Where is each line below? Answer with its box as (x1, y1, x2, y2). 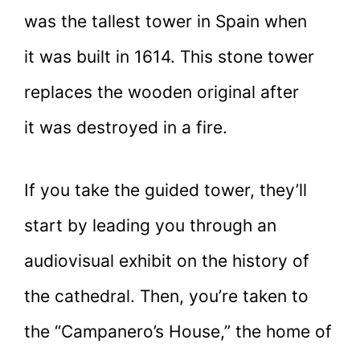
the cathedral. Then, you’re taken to (24, 285, 309, 306)
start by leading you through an (24, 215, 276, 235)
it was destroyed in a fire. (24, 117, 227, 138)
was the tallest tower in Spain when (24, 11, 307, 32)
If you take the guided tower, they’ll (24, 179, 307, 200)
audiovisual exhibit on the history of (24, 250, 309, 271)
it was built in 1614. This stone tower (24, 47, 314, 67)
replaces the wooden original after (24, 82, 299, 103)
